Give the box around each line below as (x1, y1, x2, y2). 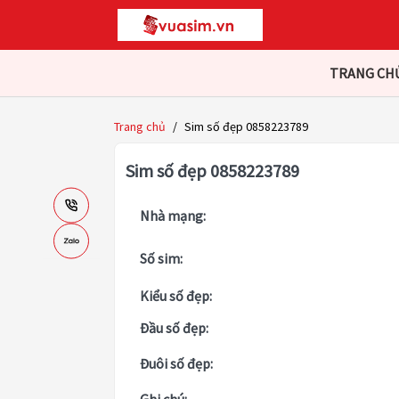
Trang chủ (114, 118, 166, 135)
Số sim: (140, 249, 183, 268)
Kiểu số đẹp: (140, 287, 212, 305)
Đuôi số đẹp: (140, 354, 213, 373)
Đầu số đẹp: (140, 319, 208, 338)
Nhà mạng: (140, 207, 206, 225)
